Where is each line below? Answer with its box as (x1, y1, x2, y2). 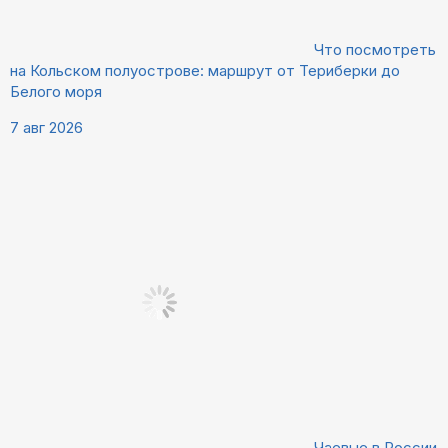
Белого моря (10, 82, 102, 102)
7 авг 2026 (10, 118, 83, 138)
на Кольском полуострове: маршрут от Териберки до (10, 61, 400, 81)
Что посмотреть (314, 40, 436, 60)
